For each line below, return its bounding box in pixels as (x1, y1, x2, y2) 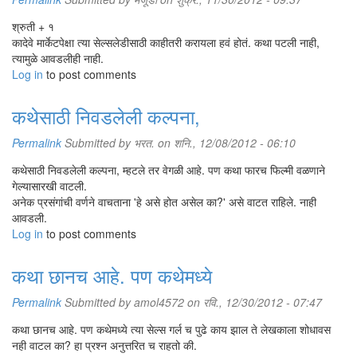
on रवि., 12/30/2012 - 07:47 (184, 294, 322, 310)
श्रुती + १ (12, 18, 54, 34)
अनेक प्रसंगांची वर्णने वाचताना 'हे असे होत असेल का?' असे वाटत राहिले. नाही (12, 194, 316, 210)
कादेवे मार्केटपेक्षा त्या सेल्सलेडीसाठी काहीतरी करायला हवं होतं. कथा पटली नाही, (12, 34, 320, 50)
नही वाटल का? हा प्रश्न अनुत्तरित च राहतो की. (12, 337, 197, 353)
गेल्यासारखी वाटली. (12, 178, 87, 194)
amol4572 (134, 294, 184, 310)
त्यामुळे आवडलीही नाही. (12, 50, 104, 66)
